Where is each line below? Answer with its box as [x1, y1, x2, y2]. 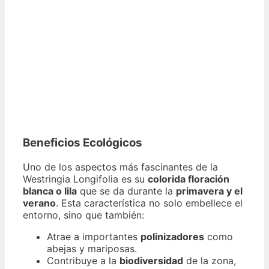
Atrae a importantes [47, 231, 141, 243]
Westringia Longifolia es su [23, 173, 148, 186]
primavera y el [176, 185, 243, 198]
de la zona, [183, 255, 236, 267]
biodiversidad [119, 255, 183, 267]
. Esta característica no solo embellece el [56, 197, 243, 210]
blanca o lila [23, 185, 77, 198]
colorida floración [148, 173, 229, 186]
